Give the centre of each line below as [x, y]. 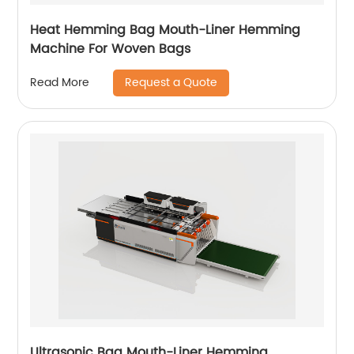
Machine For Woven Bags [111, 49]
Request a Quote [171, 82]
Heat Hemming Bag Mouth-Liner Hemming [166, 30]
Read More [60, 83]
